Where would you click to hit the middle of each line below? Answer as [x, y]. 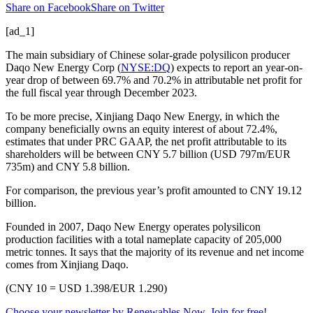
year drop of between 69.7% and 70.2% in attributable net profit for [154, 80]
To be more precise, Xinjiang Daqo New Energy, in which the [143, 116]
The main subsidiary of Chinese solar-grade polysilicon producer [148, 54]
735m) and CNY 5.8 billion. [68, 166]
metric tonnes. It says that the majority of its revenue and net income [155, 252]
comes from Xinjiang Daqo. [67, 264]
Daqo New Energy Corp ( [63, 67]
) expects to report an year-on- [236, 67]
